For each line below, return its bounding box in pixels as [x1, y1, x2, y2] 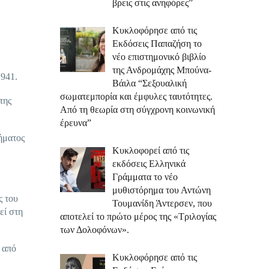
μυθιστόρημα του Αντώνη [112, 185, 211, 195]
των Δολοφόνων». [60, 225, 129, 235]
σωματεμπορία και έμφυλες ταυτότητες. [60, 91, 213, 101]
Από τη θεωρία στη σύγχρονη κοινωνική [60, 104, 215, 115]
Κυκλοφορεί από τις [112, 145, 189, 156]
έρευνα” [60, 118, 91, 128]
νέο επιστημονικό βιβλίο [112, 52, 206, 62]
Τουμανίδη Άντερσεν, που [112, 198, 212, 208]
